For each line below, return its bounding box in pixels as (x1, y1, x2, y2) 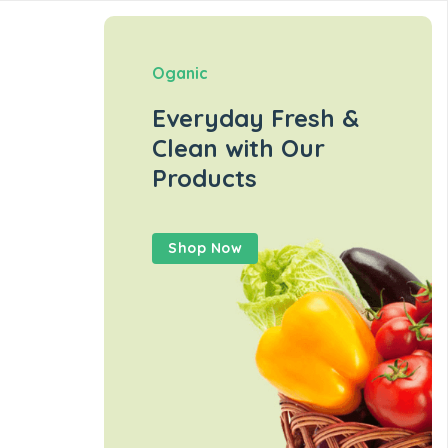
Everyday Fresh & (152, 103, 359, 133)
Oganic (152, 63, 208, 83)
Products (152, 163, 257, 193)
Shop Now (168, 239, 242, 257)
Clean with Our (152, 133, 325, 163)
